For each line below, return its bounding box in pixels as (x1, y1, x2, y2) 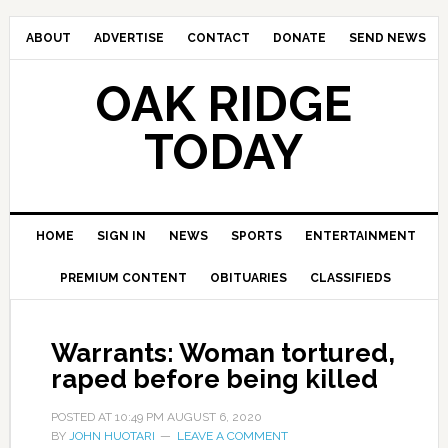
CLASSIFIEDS (310, 271, 392, 285)
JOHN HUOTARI (68, 429, 155, 443)
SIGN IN (96, 229, 146, 243)
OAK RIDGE (95, 76, 352, 132)
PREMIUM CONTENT (60, 271, 188, 285)
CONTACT (186, 31, 250, 45)
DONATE (272, 31, 326, 45)
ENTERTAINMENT (304, 229, 416, 243)
